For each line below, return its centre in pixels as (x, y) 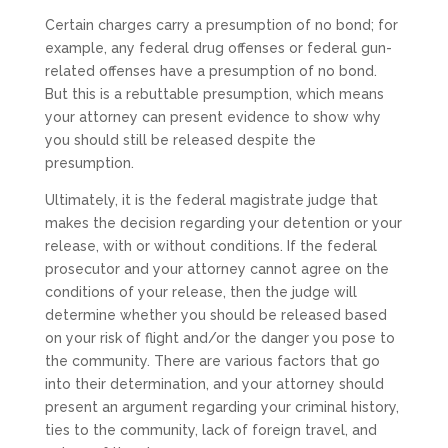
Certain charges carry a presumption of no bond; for (221, 25)
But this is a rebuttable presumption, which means (214, 94)
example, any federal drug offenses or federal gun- (218, 48)
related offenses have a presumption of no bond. (210, 71)
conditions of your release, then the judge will (200, 292)
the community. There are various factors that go (212, 361)
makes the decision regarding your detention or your (223, 223)
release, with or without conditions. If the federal (210, 246)
